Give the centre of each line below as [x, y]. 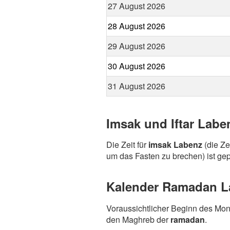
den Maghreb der [138, 220]
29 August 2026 [137, 46]
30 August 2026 [137, 66]
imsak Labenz [175, 145]
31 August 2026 [137, 86]
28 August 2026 [137, 26]
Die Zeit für [127, 145]
